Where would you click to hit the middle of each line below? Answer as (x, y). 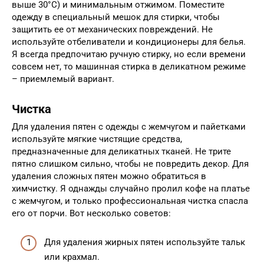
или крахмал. (72, 257)
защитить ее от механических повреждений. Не (112, 30)
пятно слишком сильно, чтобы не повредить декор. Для (130, 164)
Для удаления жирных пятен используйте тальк (145, 242)
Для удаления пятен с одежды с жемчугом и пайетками (129, 127)
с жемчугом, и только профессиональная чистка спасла (130, 201)
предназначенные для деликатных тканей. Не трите (121, 152)
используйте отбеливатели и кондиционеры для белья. (129, 42)
